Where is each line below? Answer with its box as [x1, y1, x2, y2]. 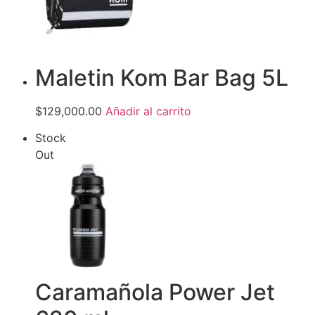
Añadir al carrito [105, 103, 191, 118]
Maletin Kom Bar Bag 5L [35, 63, 288, 91]
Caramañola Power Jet [35, 278, 275, 306]
